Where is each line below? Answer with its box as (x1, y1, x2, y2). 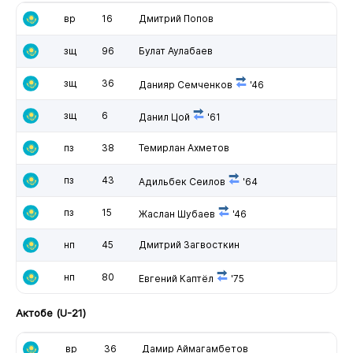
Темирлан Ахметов (138, 141, 229, 154)
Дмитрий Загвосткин (138, 238, 240, 251)
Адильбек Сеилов (138, 175, 225, 188)
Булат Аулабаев (138, 44, 213, 57)
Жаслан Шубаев (138, 207, 215, 220)
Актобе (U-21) (15, 306, 86, 319)
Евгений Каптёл (138, 272, 214, 284)
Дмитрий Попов (138, 12, 214, 24)
